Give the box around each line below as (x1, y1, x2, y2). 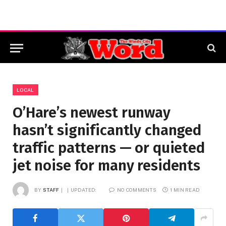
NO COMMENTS (117, 186, 157, 193)
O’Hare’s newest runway (13, 104, 171, 122)
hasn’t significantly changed (13, 122, 201, 139)
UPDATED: (71, 186, 97, 193)
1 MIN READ (170, 186, 200, 193)
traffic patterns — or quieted (13, 139, 205, 157)
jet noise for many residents (13, 157, 200, 175)
